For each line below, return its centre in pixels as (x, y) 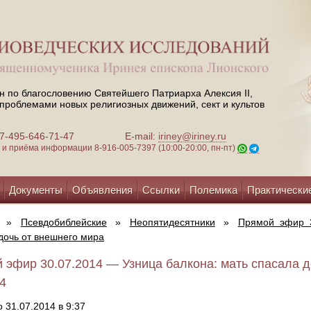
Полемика (213, 190)
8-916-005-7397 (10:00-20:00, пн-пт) (166, 148)
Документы (36, 190)
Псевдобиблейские (64, 222)
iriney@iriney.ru (192, 136)
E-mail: (142, 136)
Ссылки (161, 190)
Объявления (102, 190)
